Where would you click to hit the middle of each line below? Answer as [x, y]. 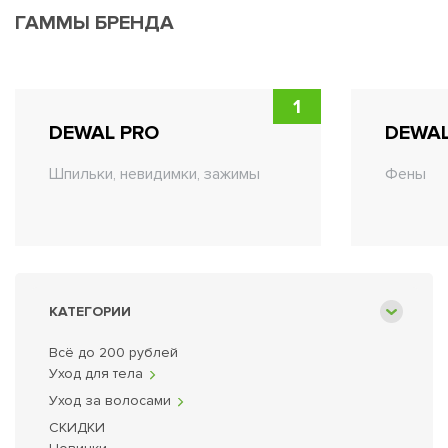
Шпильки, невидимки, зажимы [154, 174]
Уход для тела [96, 373]
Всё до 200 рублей [113, 352]
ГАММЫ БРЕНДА [94, 23]
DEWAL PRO [104, 133]
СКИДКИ [77, 427]
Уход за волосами [110, 400]
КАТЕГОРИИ [90, 311]
